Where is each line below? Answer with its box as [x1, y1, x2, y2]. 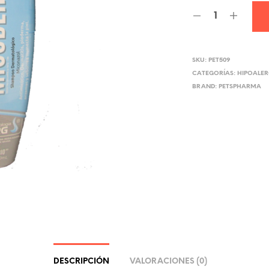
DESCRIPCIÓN [53, 258, 109, 266]
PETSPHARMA [219, 83, 262, 90]
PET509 [208, 57, 231, 64]
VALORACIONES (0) [129, 258, 207, 266]
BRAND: [192, 83, 219, 90]
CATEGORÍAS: [192, 70, 238, 77]
